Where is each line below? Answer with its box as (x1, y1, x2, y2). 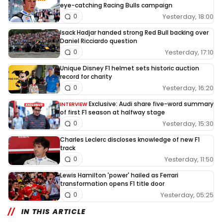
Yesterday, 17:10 (165, 47, 214, 57)
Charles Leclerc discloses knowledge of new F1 (60, 135, 200, 144)
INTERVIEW (60, 101, 87, 109)
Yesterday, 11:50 (165, 154, 214, 164)
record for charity (60, 72, 112, 81)
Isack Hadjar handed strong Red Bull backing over (60, 28, 209, 37)
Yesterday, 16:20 (163, 83, 214, 93)
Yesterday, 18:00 (163, 11, 214, 21)
